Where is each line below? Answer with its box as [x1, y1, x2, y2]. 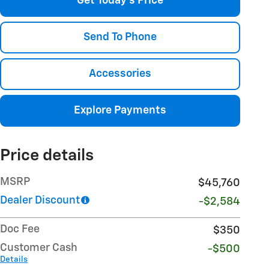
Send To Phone [83, 31, 157, 43]
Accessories [89, 68, 151, 79]
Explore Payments [74, 105, 166, 116]
